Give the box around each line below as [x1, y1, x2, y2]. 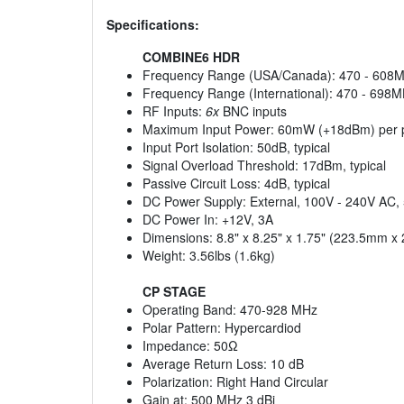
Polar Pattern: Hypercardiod [142, 318, 301, 337]
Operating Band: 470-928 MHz [142, 300, 317, 319]
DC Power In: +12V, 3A [142, 210, 273, 229]
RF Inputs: [142, 102, 206, 121]
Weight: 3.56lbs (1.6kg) [142, 246, 275, 265]
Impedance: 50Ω [142, 336, 238, 355]
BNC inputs [219, 102, 287, 121]
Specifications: [106, 15, 199, 34]
